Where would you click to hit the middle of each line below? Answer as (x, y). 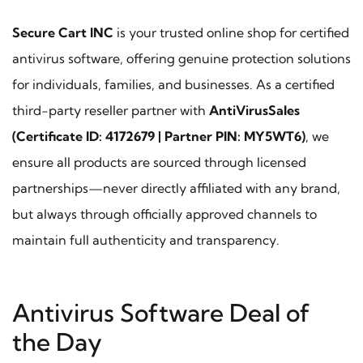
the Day (57, 342)
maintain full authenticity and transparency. (146, 239)
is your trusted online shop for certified (231, 32)
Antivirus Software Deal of (161, 312)
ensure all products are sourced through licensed (159, 162)
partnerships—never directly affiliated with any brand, (176, 188)
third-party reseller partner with (111, 110)
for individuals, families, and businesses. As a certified (173, 84)
